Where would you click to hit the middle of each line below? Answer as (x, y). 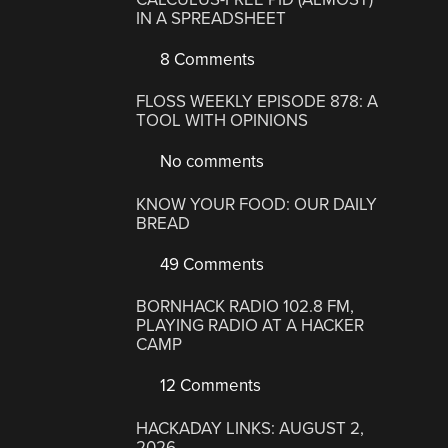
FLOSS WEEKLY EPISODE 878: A (257, 102)
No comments (210, 162)
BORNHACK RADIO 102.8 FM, (245, 307)
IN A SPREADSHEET (211, 18)
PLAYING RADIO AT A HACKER (250, 326)
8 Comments (206, 59)
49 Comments (210, 264)
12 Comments (209, 386)
